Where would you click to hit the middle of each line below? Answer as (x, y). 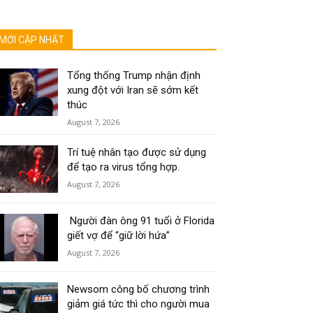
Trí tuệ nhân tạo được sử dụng (137, 152)
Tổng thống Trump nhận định (134, 75)
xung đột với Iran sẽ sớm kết (133, 90)
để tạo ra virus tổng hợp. (124, 167)
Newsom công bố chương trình (139, 290)
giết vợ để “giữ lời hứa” (119, 236)
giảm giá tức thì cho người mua (139, 304)
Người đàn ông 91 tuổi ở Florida (141, 221)
